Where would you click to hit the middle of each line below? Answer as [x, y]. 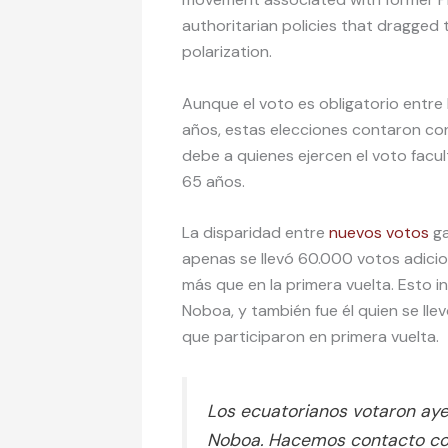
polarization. [229, 52]
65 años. [215, 181]
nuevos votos [379, 233]
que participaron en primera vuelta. [312, 337]
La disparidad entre [255, 233]
